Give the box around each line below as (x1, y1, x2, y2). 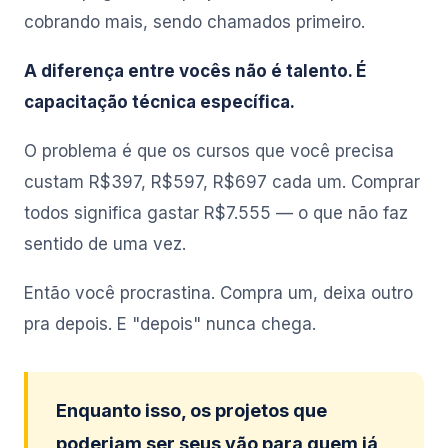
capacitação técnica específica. (24, 92, 295, 112)
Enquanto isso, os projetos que (56, 400, 327, 421)
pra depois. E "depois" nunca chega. (24, 314, 316, 334)
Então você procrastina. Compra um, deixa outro (24, 283, 413, 303)
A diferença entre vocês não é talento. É (24, 61, 366, 81)
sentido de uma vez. (24, 234, 186, 254)
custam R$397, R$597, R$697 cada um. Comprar (24, 172, 420, 192)
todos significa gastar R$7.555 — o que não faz (24, 203, 408, 223)
